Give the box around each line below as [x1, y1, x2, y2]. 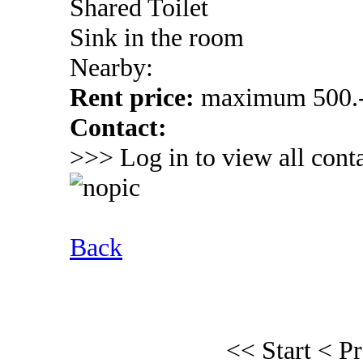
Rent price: [70, 83, 201, 112]
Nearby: [70, 53, 153, 82]
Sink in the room [70, 23, 244, 52]
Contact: [70, 113, 167, 142]
